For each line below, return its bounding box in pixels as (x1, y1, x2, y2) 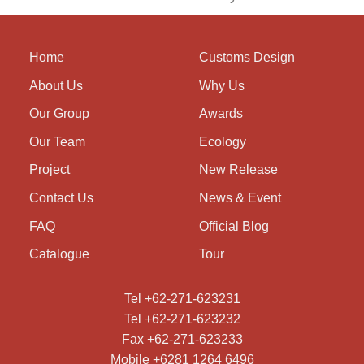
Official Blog (198, 219, 269, 233)
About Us (28, 78, 83, 93)
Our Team (28, 134, 85, 149)
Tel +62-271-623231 (123, 291, 240, 305)
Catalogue (28, 247, 89, 262)
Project (28, 162, 70, 177)
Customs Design (198, 50, 295, 65)
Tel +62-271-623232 (123, 311, 240, 326)
